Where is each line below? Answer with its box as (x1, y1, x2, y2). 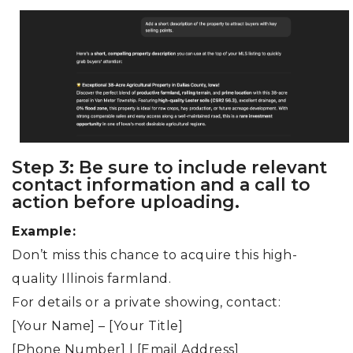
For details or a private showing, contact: (12, 295, 281, 310)
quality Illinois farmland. (12, 271, 171, 287)
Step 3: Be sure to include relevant (12, 157, 327, 179)
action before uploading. (12, 191, 244, 214)
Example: (12, 224, 76, 240)
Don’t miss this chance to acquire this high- (12, 247, 297, 263)
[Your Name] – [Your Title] (12, 318, 183, 334)
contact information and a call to (12, 174, 310, 196)
